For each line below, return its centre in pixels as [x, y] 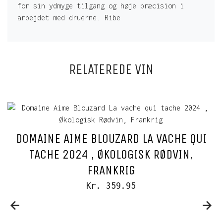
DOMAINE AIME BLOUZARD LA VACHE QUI [111, 139]
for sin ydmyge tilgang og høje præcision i [101, 6]
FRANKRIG [111, 170]
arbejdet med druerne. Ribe [69, 18]
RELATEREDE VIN [111, 69]
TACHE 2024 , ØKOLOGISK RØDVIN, [111, 155]
